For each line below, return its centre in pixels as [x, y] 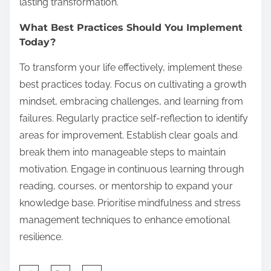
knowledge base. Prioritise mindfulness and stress [130, 203]
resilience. [41, 237]
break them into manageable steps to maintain [122, 152]
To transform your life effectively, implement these [131, 68]
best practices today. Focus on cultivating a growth [133, 85]
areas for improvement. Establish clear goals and [129, 135]
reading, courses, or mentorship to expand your [126, 186]
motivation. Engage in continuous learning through [132, 169]
